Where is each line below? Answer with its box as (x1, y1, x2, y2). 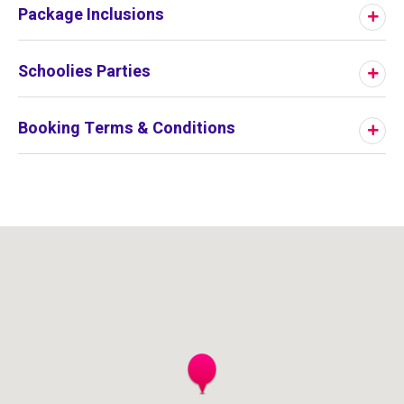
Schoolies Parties (18, 59, 151, 84)
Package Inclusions (18, 2, 164, 27)
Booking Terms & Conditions (18, 115, 235, 141)
